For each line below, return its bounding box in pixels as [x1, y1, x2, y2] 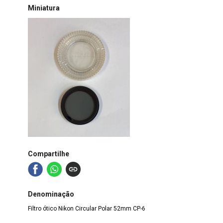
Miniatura [27, 3, 60, 12]
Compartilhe [27, 150, 69, 158]
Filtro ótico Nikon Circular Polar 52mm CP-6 [27, 205, 145, 212]
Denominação [27, 190, 74, 198]
